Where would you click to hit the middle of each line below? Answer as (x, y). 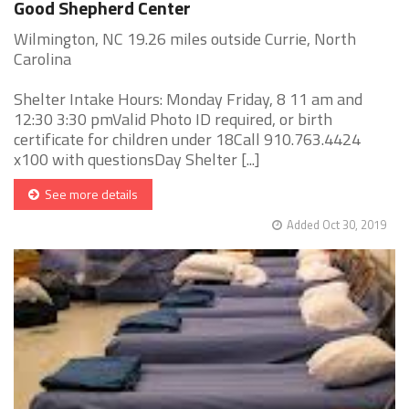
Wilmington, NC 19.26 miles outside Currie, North (185, 39)
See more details (89, 194)
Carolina (42, 59)
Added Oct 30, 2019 (336, 225)
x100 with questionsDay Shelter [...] (137, 160)
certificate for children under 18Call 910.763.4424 (187, 140)
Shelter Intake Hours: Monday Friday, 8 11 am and (188, 100)
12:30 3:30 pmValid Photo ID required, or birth (173, 120)
